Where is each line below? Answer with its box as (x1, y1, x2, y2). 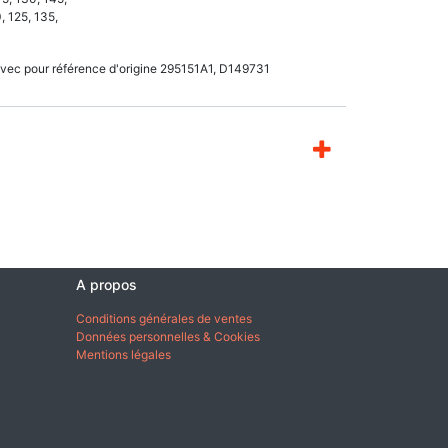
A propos (76, 276, 137, 293)
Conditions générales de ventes (76, 311, 255, 326)
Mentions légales (76, 347, 171, 362)
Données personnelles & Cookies (76, 329, 260, 344)
